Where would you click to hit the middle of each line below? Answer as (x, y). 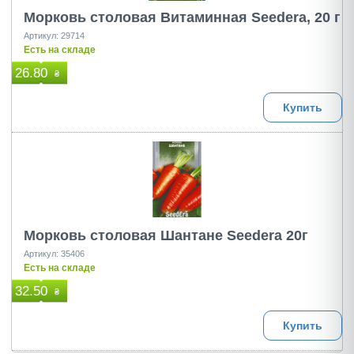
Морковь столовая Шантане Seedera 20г (166, 235)
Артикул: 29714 (54, 36)
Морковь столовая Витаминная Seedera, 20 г (182, 17)
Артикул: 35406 (54, 254)
